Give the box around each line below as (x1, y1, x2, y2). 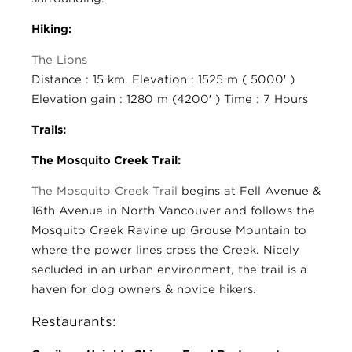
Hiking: (31, 23, 71, 36)
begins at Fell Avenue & (178, 185, 321, 198)
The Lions (31, 53, 87, 67)
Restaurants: (31, 313, 115, 330)
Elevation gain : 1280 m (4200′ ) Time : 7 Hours (31, 93, 308, 106)
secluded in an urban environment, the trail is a (31, 263, 307, 277)
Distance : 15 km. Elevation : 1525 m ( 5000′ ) (31, 73, 295, 86)
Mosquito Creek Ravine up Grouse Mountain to (31, 224, 306, 237)
